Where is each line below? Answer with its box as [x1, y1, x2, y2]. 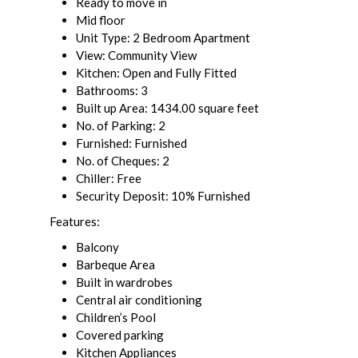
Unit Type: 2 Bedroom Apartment [76, 30, 250, 46]
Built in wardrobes [76, 275, 173, 290]
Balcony [76, 240, 119, 255]
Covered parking [76, 328, 164, 343]
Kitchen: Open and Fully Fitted [76, 66, 237, 81]
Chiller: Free [76, 171, 141, 186]
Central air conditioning [76, 292, 202, 308]
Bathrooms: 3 [76, 83, 148, 98]
